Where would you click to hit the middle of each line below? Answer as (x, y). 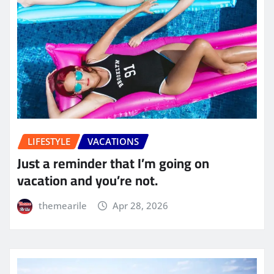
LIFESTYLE (49, 141)
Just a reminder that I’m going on (113, 164)
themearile (62, 206)
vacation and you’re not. (87, 181)
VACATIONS (113, 141)
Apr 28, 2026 (141, 206)
